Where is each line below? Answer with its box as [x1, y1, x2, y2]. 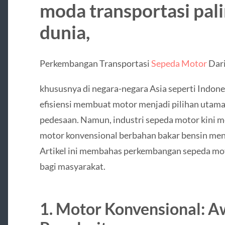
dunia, [39, 21, 90, 44]
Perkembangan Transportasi [39, 58, 151, 69]
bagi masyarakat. [39, 160, 105, 172]
